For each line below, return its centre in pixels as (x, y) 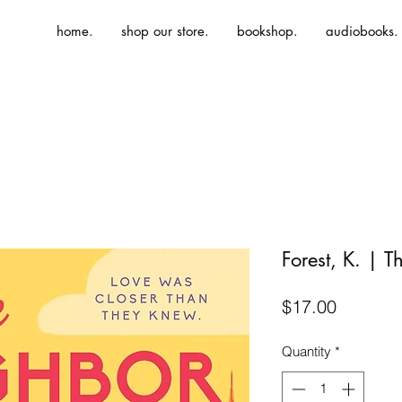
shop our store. (165, 31)
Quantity (306, 351)
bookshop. (267, 31)
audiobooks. (362, 31)
